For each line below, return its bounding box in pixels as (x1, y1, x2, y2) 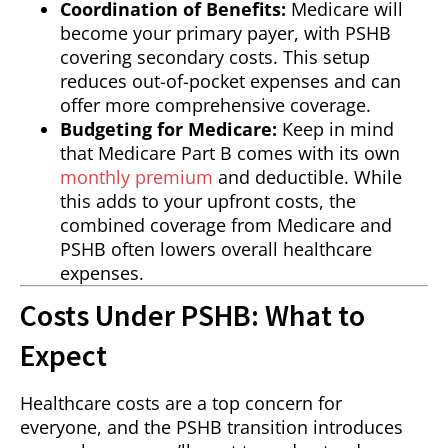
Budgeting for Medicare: (60, 117, 277, 142)
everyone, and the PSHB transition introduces (20, 415, 403, 440)
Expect (20, 336, 107, 375)
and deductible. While (213, 165, 402, 190)
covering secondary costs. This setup (60, 45, 370, 70)
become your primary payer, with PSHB (60, 21, 391, 46)
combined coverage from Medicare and (60, 213, 392, 238)
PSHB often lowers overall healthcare (60, 237, 372, 262)
